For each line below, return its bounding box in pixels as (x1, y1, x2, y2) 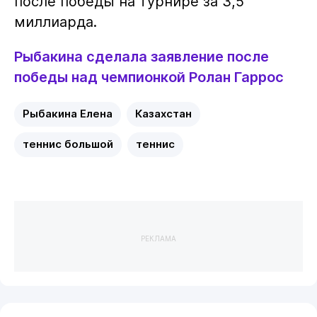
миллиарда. (13, 13, 97, 31)
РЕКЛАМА (141, 234, 176, 243)
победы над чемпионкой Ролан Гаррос (13, 68, 284, 86)
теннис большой (22, 137, 113, 151)
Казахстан (134, 107, 192, 120)
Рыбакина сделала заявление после (13, 47, 269, 65)
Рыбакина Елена (22, 107, 113, 120)
